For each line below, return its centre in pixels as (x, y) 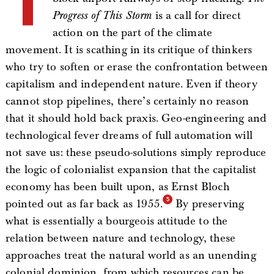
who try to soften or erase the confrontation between (137, 67)
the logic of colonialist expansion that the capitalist (131, 169)
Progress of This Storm (102, 15)
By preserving (209, 204)
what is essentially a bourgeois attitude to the (117, 221)
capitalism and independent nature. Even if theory (131, 84)
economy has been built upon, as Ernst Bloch (117, 187)
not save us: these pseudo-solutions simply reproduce (136, 152)
